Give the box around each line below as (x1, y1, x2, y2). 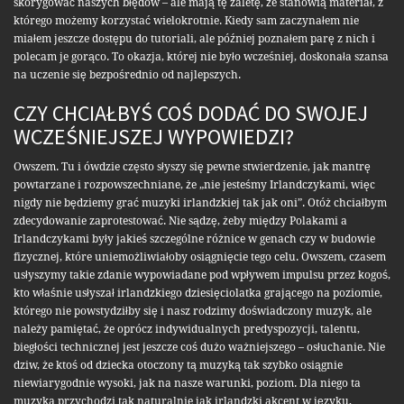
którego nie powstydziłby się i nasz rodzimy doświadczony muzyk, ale (14, 305, 372, 318)
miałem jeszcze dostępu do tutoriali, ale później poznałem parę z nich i (14, 32, 375, 46)
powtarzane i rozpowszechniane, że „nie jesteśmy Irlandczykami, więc (14, 179, 375, 192)
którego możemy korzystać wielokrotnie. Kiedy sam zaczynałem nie (14, 14, 359, 28)
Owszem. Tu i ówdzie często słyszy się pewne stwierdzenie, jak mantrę (14, 161, 371, 174)
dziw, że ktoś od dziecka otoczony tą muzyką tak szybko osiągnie (14, 359, 343, 372)
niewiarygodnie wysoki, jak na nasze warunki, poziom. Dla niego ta (14, 377, 361, 390)
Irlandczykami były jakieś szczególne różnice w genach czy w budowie (14, 233, 375, 246)
